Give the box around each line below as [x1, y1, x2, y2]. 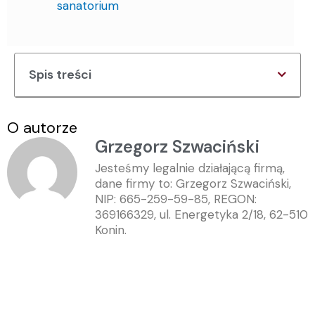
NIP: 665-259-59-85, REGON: [95, 191, 257, 207]
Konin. [95, 221, 127, 238]
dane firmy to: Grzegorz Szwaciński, [95, 175, 291, 191]
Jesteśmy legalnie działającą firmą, [95, 160, 285, 176]
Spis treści [29, 65, 91, 83]
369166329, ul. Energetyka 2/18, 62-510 [95, 206, 308, 222]
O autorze [7, 117, 77, 138]
